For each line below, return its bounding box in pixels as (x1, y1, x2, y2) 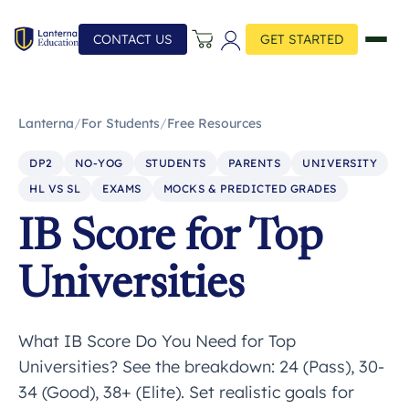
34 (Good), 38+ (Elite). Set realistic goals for (18, 382, 354, 403)
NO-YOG (74, 156, 123, 170)
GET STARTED (260, 31, 343, 47)
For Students (81, 115, 160, 131)
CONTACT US (93, 31, 173, 47)
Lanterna (18, 115, 74, 131)
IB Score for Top (18, 217, 322, 261)
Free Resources (167, 115, 262, 131)
